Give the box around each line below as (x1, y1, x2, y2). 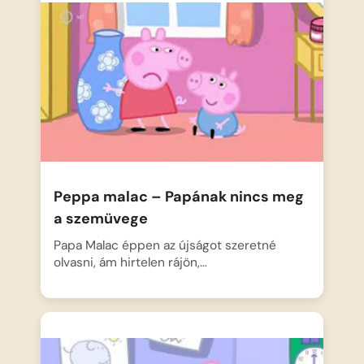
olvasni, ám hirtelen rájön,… (54, 254, 208, 271)
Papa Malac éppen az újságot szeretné (54, 237, 277, 254)
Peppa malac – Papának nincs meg (54, 187, 305, 207)
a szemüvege (54, 209, 149, 229)
